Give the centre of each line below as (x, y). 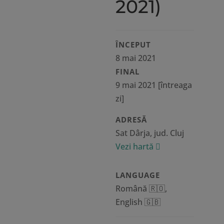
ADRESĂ (131, 119)
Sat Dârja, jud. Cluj (151, 133)
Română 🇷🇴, (141, 188)
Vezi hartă (135, 146)
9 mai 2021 (135, 85)
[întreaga (174, 85)
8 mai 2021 (135, 58)
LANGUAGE (137, 175)
